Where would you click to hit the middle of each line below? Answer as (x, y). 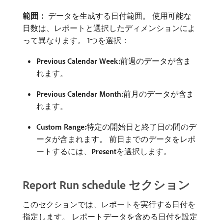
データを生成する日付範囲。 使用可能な (119, 16)
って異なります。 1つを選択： (76, 40)
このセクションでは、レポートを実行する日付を (109, 204)
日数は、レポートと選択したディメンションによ (109, 28)
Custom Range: (61, 127)
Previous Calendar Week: (78, 61)
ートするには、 (64, 151)
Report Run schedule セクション (106, 185)
